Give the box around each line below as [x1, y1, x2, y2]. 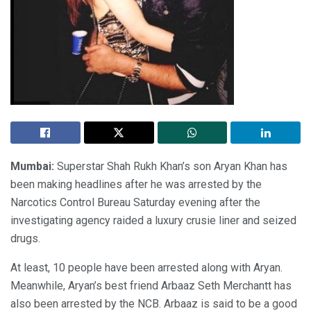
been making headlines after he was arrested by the [10, 177, 262, 191]
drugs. [10, 231, 40, 245]
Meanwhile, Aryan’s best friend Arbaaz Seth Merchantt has [10, 278, 292, 292]
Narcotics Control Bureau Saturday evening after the [10, 195, 260, 209]
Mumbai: [10, 159, 54, 173]
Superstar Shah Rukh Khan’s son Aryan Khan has [54, 159, 287, 173]
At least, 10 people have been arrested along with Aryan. [10, 260, 283, 274]
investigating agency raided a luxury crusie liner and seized [10, 213, 296, 227]
